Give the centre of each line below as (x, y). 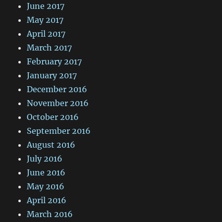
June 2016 (46, 173)
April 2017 (46, 34)
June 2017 (46, 6)
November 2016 (58, 103)
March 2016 (50, 214)
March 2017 (50, 48)
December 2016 (57, 89)
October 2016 (53, 117)
